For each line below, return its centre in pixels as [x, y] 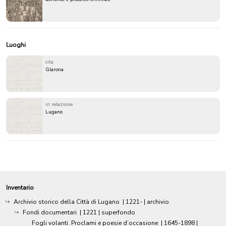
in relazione [59, 104]
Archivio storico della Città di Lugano [67, 202]
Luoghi [16, 45]
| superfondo [117, 212]
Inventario [20, 187]
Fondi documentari [50, 212]
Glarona [54, 69]
